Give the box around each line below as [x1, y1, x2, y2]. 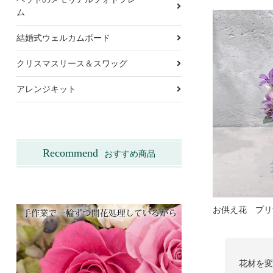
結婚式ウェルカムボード [16, 34, 110, 43]
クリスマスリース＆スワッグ [16, 59, 127, 69]
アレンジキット [16, 85, 76, 94]
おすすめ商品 [104, 149, 155, 159]
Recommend [42, 147, 98, 160]
